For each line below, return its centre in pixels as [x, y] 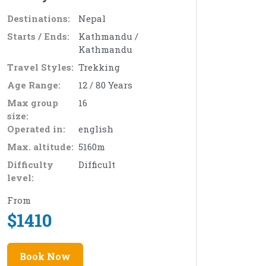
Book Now [45, 256]
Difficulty [30, 164]
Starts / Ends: [38, 36]
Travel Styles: [40, 67]
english [96, 129]
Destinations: [39, 18]
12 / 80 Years [105, 85]
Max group [33, 103]
